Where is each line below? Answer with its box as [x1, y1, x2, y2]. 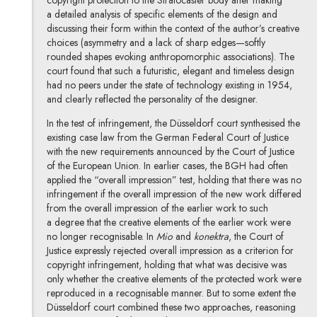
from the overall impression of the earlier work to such [46, 200, 268, 215]
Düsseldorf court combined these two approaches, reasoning [46, 299, 296, 314]
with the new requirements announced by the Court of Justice [46, 144, 294, 158]
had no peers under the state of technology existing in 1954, [46, 77, 292, 92]
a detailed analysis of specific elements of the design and [46, 6, 277, 21]
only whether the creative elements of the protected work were [46, 271, 301, 286]
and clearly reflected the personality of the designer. [46, 91, 258, 106]
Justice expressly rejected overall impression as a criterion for [46, 243, 294, 258]
